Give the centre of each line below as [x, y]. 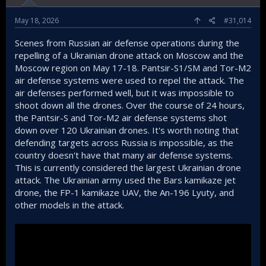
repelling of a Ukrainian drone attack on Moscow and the [129, 56]
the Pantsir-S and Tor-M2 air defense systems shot [121, 118]
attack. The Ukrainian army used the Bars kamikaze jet [125, 180]
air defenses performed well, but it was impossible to [124, 93]
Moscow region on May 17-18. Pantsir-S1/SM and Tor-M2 [133, 68]
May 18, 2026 [37, 21]
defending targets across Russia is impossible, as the [124, 143]
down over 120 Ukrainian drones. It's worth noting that [127, 130]
